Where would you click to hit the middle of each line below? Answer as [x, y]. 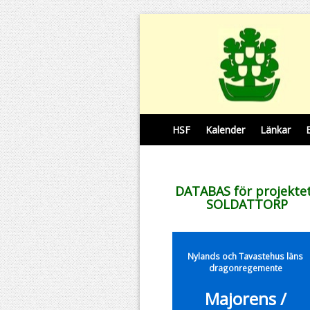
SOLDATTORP [246, 204]
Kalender [225, 130]
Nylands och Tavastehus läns [245, 256]
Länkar [275, 130]
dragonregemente [245, 268]
